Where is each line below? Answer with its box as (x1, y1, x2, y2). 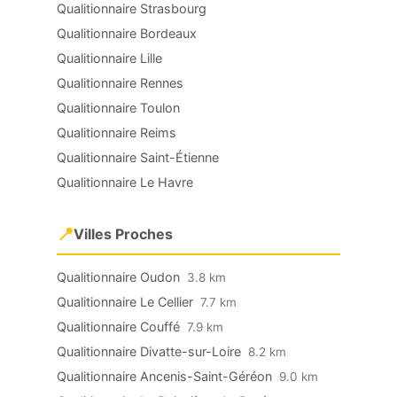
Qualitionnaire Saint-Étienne (57, 150, 219, 165)
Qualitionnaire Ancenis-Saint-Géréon (57, 369, 276, 384)
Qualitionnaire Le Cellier (57, 294, 197, 309)
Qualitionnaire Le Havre (57, 175, 193, 190)
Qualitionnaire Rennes (57, 75, 183, 90)
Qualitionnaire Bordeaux (57, 26, 197, 41)
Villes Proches (74, 225, 173, 243)
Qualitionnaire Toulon (57, 100, 180, 115)
